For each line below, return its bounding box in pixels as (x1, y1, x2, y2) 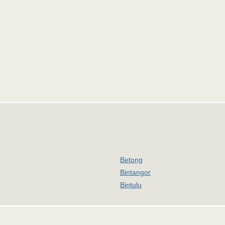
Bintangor (120, 168, 151, 176)
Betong (120, 156, 143, 164)
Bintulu (120, 181, 142, 189)
